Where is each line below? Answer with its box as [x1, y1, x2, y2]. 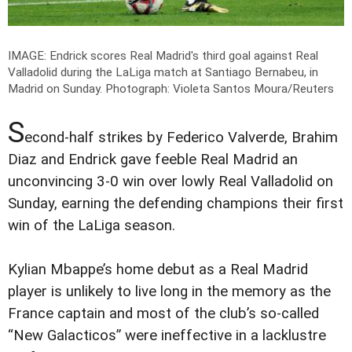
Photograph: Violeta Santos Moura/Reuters [105, 82, 334, 97]
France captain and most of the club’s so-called [8, 305, 319, 323]
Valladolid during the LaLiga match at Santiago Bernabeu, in [8, 65, 318, 80]
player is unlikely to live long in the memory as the [8, 283, 331, 301]
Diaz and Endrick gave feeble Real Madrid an [8, 151, 298, 169]
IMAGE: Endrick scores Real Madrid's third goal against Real [8, 49, 318, 64]
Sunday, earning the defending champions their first [8, 195, 343, 213]
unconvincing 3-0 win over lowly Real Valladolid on [8, 173, 333, 191]
